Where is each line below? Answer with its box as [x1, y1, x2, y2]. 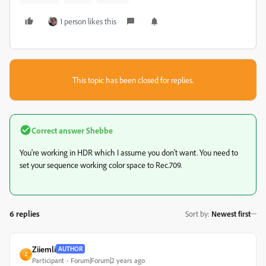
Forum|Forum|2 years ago [71, 255, 145, 265]
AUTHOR [58, 245, 83, 254]
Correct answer [31, 125, 84, 135]
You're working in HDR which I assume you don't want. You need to [20, 147, 238, 157]
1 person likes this [60, 15, 116, 26]
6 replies [9, 208, 40, 218]
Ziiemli [32, 243, 56, 254]
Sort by [185, 209, 208, 219]
